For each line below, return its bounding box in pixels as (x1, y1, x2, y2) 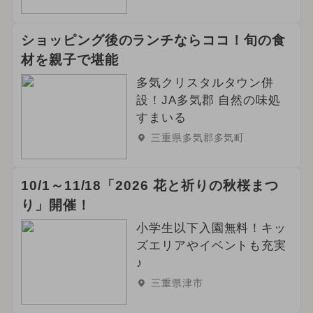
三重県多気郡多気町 (150, 132, 245, 144)
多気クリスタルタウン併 (136, 76, 275, 90)
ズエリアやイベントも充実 (136, 239, 287, 253)
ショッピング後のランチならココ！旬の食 (20, 33, 286, 48)
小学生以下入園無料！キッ (136, 221, 287, 235)
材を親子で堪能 (20, 52, 119, 68)
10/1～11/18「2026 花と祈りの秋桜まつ (20, 178, 279, 194)
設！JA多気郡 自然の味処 (136, 94, 282, 108)
